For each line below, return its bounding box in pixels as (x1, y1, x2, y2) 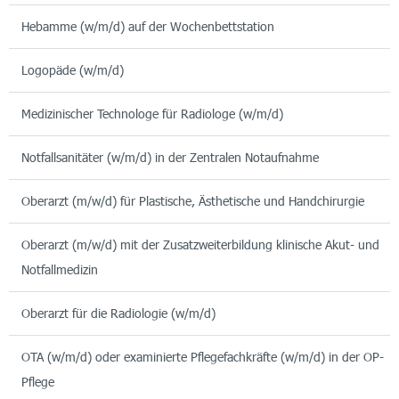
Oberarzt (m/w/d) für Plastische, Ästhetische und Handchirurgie (21, 192, 364, 210)
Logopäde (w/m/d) (21, 61, 124, 79)
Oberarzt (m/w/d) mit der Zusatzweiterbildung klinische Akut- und (21, 236, 379, 254)
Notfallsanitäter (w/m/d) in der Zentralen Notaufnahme (21, 149, 319, 167)
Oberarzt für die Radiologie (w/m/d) (21, 305, 216, 322)
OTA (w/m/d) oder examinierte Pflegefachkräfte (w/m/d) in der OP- (21, 348, 384, 366)
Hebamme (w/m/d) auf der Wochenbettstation (21, 18, 274, 36)
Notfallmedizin (21, 261, 98, 279)
